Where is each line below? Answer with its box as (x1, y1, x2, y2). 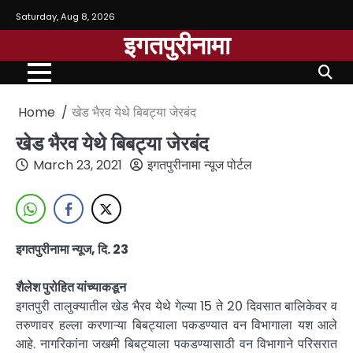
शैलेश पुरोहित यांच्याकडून (16, 278, 126, 297)
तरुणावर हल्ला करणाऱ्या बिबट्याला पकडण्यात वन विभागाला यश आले (16, 316, 337, 335)
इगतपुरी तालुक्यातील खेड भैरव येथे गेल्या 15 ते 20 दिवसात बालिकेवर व (16, 297, 337, 316)
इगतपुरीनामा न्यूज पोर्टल (147, 156, 252, 174)
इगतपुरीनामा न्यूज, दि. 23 (16, 240, 128, 259)
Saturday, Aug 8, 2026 (16, 9, 115, 23)
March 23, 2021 (33, 156, 122, 174)
